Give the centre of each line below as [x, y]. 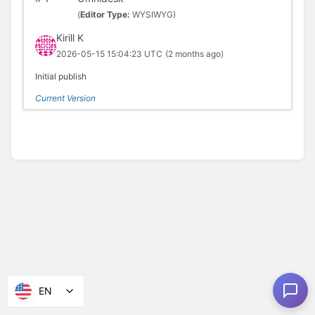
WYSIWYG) [154, 15]
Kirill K [70, 38]
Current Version [65, 98]
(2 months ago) [194, 54]
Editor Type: [106, 15]
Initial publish [60, 77]
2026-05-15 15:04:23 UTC [109, 54]
